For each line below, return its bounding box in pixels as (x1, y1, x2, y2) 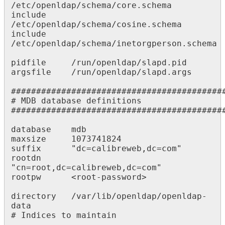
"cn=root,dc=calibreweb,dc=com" (11, 162, 162, 172)
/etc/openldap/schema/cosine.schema (11, 19, 182, 29)
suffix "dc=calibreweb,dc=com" (11, 143, 182, 153)
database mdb (11, 124, 86, 134)
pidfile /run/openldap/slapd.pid (11, 57, 187, 67)
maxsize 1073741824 (11, 134, 122, 144)
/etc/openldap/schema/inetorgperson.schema (11, 38, 217, 48)
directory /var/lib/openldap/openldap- (11, 191, 207, 201)
